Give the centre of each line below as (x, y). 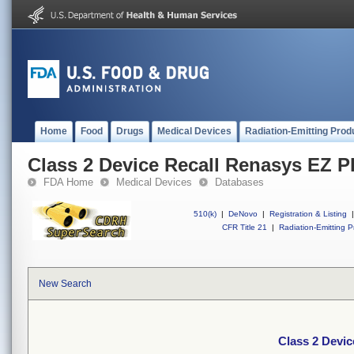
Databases (239, 182)
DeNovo (243, 214)
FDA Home (68, 182)
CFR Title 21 (245, 227)
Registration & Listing (308, 214)
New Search (65, 284)
